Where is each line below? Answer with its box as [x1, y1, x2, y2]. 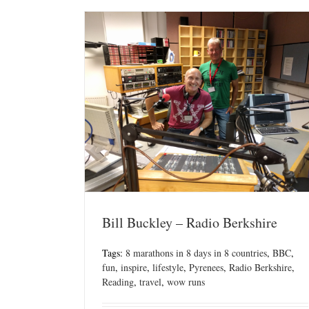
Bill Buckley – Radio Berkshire [102, 213, 277, 232]
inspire [121, 261, 147, 275]
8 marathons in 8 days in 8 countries [126, 246, 267, 260]
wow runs [167, 275, 205, 289]
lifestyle [152, 261, 183, 275]
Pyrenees [189, 261, 223, 275]
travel [139, 275, 161, 289]
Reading [102, 275, 134, 289]
